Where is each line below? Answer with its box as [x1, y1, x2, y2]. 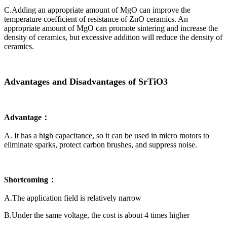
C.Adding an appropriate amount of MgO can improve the [4, 6, 191, 15]
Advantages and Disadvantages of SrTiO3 [4, 77, 168, 87]
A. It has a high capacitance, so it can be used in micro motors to [4, 131, 209, 140]
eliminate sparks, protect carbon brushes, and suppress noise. [4, 140, 197, 149]
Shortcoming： [4, 175, 56, 184]
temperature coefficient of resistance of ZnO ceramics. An [4, 15, 188, 24]
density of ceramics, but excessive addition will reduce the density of [4, 33, 222, 42]
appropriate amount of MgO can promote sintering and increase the [4, 24, 218, 33]
